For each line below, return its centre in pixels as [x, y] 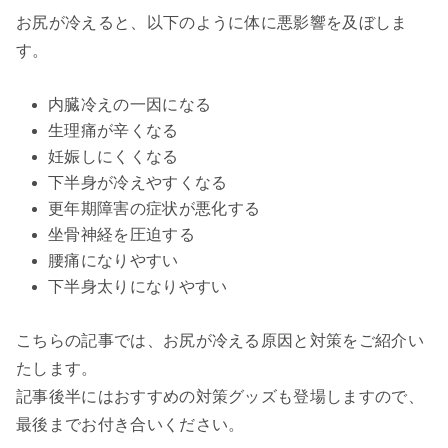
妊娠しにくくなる [113, 157]
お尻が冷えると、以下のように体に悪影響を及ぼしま [212, 23]
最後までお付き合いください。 [130, 425]
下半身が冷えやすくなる [138, 183]
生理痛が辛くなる [113, 131]
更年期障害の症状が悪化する [154, 209]
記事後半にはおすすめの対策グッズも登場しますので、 [220, 397]
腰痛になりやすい [113, 261]
